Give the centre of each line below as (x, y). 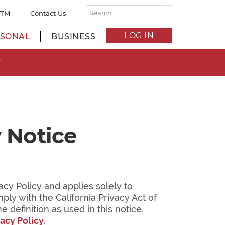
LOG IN (139, 35)
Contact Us (48, 13)
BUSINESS (74, 36)
